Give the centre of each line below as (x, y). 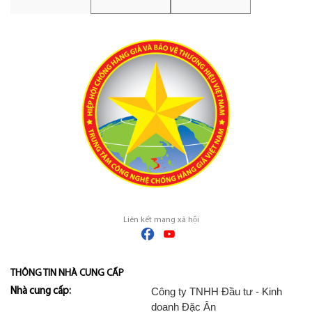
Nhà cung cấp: (41, 291)
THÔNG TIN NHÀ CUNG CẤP (67, 273)
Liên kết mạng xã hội (161, 220)
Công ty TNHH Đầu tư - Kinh (216, 291)
